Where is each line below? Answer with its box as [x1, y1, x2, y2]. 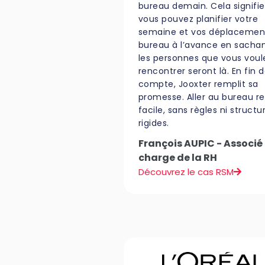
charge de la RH [138, 150, 217, 164]
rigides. [138, 117, 169, 129]
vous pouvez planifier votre [138, 12, 258, 25]
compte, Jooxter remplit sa [138, 77, 258, 90]
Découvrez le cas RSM [138, 165, 234, 178]
